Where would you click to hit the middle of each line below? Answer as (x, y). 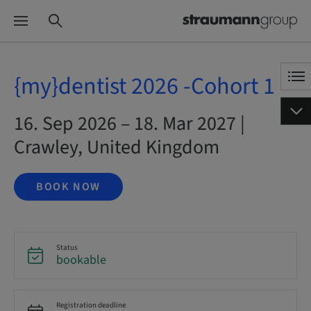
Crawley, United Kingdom (117, 147)
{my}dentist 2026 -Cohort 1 (144, 86)
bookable (81, 260)
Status (67, 247)
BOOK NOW (68, 187)
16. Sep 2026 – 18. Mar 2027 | (129, 124)
